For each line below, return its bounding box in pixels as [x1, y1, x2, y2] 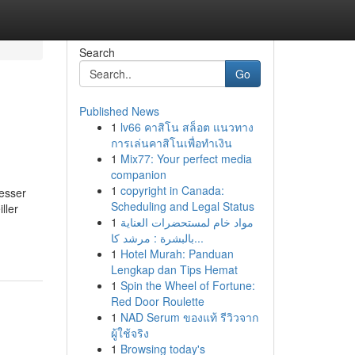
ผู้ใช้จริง [110, 325, 149, 341]
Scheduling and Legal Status [110, 198, 254, 214]
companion [110, 166, 166, 182]
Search [78, 44, 115, 60]
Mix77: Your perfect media [120, 151, 252, 166]
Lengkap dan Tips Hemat [110, 261, 238, 277]
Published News [78, 103, 159, 119]
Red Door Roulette [110, 293, 204, 309]
